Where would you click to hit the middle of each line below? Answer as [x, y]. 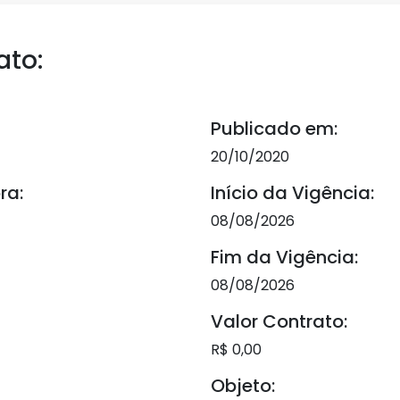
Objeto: [243, 386]
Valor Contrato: [279, 321]
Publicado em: [274, 129]
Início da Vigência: [292, 193]
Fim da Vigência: [284, 257]
